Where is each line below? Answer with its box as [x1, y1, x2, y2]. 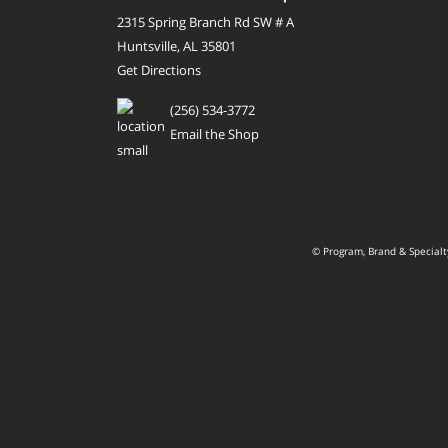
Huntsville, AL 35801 [117, 37, 236, 56]
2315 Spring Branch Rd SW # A [117, 13, 294, 32]
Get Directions [117, 61, 201, 80]
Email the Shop [170, 125, 259, 144]
